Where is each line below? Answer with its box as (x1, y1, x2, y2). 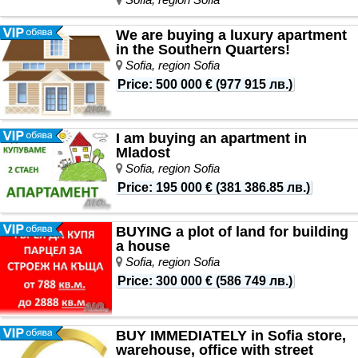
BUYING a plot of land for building (116, 224, 348, 241)
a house (116, 238, 170, 255)
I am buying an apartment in (116, 130, 307, 147)
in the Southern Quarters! (116, 41, 290, 58)
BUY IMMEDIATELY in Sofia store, (116, 328, 346, 344)
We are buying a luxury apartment (116, 26, 347, 43)
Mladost (116, 145, 170, 161)
